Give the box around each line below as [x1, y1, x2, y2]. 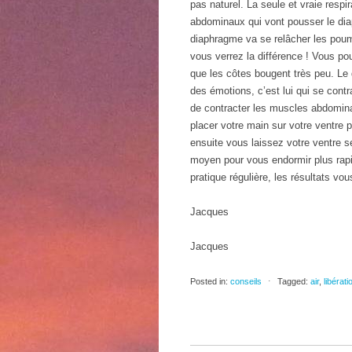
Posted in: [190, 277, 228, 286]
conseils [230, 277, 262, 286]
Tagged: [277, 277, 308, 286]
